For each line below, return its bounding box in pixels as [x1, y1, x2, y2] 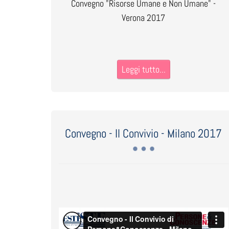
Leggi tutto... [121, 63, 166, 75]
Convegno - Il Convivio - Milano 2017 [65, 126, 222, 141]
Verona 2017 [122, 12, 166, 24]
